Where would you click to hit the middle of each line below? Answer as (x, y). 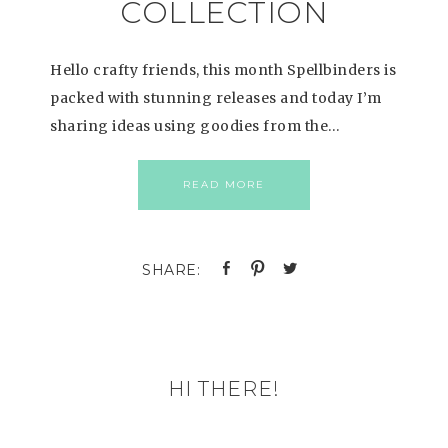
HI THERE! (224, 389)
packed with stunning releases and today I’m (216, 98)
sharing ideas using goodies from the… (195, 126)
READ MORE (224, 184)
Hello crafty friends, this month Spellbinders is (223, 70)
